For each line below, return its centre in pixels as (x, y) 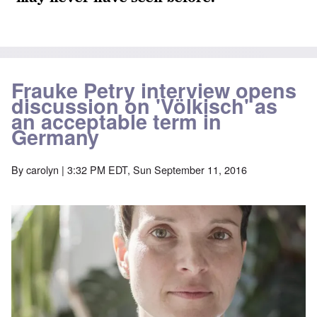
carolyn (42, 170)
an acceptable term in (116, 122)
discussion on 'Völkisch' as (144, 106)
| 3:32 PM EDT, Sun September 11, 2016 (153, 170)
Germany (55, 137)
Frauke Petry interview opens (154, 91)
